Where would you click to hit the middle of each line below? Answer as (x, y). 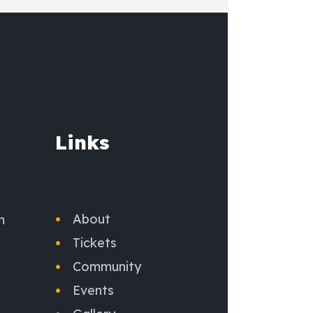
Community (107, 266)
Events (94, 290)
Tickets (95, 242)
